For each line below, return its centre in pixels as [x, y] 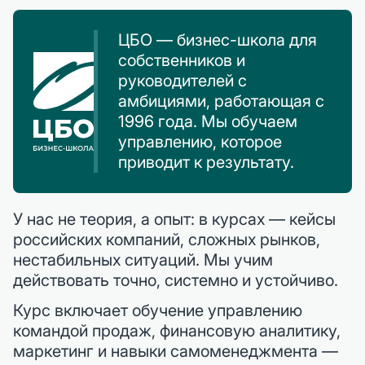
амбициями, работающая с [221, 101]
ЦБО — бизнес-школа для [218, 40]
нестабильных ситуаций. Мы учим [143, 259]
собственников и [182, 60]
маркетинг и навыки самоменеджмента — [176, 351]
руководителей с [182, 80]
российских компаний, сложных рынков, [167, 239]
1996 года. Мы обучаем [208, 121]
